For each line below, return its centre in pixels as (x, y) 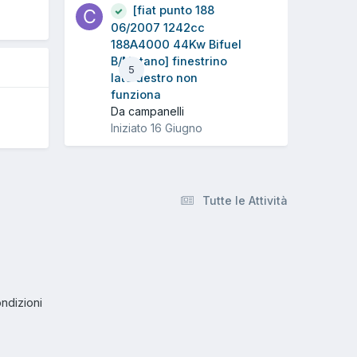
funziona (136, 95)
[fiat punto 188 (173, 11)
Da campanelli (147, 112)
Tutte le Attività (245, 201)
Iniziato (131, 128)
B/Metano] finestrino (169, 62)
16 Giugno (177, 128)
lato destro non (154, 78)
